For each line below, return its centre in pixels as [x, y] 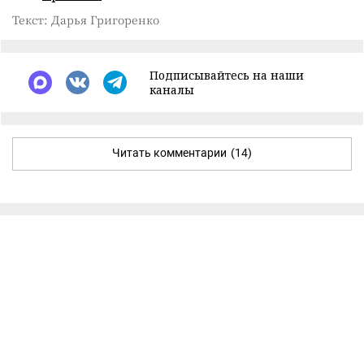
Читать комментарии [169, 152]
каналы [172, 89]
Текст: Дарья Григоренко [86, 19]
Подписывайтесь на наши [227, 75]
